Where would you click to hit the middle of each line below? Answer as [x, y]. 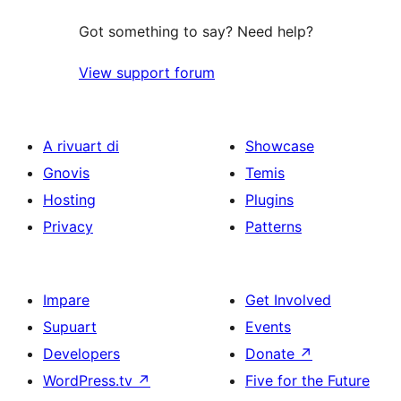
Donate [272, 354]
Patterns [273, 227]
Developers [81, 354]
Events [268, 327]
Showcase [280, 146]
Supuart [70, 327]
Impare [66, 300]
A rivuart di [81, 146]
